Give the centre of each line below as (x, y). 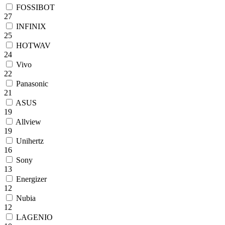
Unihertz (29, 141)
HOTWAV (32, 46)
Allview (28, 122)
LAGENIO (33, 217)
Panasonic (31, 84)
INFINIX (30, 27)
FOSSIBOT (34, 8)
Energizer (30, 179)
